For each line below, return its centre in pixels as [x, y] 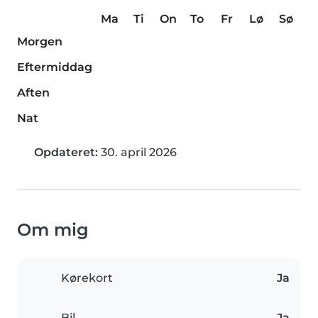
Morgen [40, 42]
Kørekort [87, 278]
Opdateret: [66, 153]
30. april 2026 [137, 153]
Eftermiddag [55, 67]
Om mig [53, 230]
